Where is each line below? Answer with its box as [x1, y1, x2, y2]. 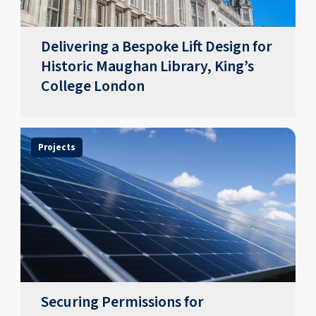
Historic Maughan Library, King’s [41, 56, 255, 78]
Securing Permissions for [41, 291, 205, 313]
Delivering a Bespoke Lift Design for [41, 36, 273, 58]
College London [41, 75, 145, 97]
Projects [37, 141, 75, 154]
